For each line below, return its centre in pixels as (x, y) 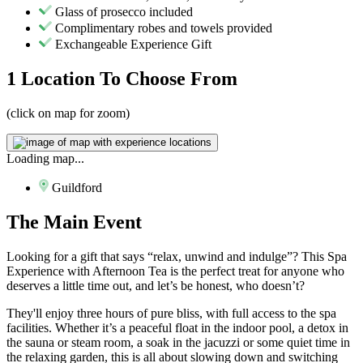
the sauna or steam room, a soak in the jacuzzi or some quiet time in (178, 342)
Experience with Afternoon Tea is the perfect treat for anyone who (175, 271)
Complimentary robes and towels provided (164, 28)
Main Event (93, 222)
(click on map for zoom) (68, 113)
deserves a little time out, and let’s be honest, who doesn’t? (156, 285)
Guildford (77, 188)
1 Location (53, 79)
